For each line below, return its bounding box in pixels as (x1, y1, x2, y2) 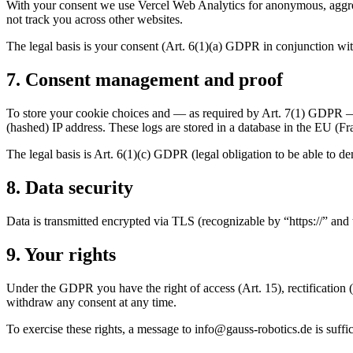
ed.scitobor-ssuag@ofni (195, 321, 312, 336)
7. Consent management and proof (6, 69, 283, 91)
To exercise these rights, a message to (6, 321, 195, 336)
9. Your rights (6, 243, 116, 265)
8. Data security (6, 177, 133, 199)
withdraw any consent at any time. (6, 295, 176, 309)
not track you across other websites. (6, 13, 183, 27)
